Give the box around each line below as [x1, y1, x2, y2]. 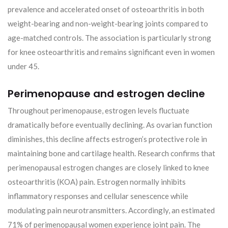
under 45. [8, 61, 39, 71]
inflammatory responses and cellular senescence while [8, 191, 188, 201]
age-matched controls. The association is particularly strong [8, 33, 211, 42]
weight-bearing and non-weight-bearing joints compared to [8, 18, 208, 28]
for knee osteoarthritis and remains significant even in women [8, 47, 215, 56]
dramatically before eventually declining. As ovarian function [8, 120, 212, 129]
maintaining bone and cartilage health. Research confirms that [8, 148, 215, 158]
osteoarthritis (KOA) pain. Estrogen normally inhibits [8, 177, 186, 186]
